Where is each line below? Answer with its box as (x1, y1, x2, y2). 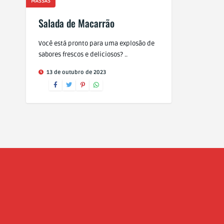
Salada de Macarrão (38, 15, 114, 30)
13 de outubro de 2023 (45, 69, 106, 75)
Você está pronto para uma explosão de (38, 39, 154, 47)
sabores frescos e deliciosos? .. (38, 50, 127, 58)
